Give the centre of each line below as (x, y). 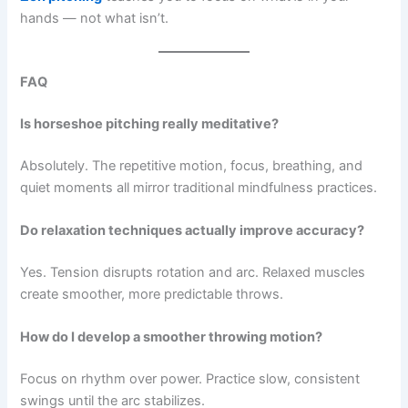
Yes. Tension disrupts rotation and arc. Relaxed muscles (193, 272)
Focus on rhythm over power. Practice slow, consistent (190, 378)
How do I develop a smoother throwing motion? (172, 337)
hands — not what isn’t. (95, 19)
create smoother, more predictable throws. (152, 294)
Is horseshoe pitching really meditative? (150, 123)
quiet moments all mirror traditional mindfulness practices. (199, 187)
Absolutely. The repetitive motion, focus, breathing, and (192, 165)
